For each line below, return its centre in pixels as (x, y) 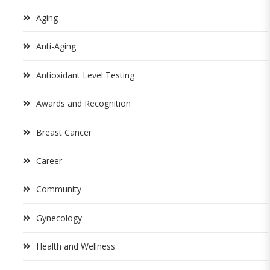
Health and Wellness (76, 246)
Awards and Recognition (83, 104)
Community (59, 189)
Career (49, 160)
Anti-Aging (56, 46)
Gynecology (59, 218)
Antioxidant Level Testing (85, 75)
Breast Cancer (64, 132)
